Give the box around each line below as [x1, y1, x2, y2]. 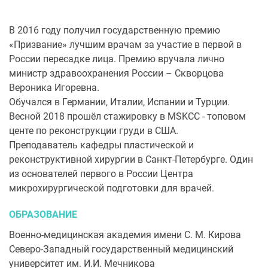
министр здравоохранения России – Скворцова [9, 68, 224, 79]
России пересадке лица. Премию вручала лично [9, 53, 224, 65]
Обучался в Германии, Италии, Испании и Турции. [9, 96, 230, 108]
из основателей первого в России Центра [9, 168, 193, 179]
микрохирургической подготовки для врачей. [9, 182, 214, 194]
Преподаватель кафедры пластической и [9, 139, 194, 151]
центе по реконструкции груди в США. [9, 125, 178, 136]
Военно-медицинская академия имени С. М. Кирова [9, 229, 241, 240]
